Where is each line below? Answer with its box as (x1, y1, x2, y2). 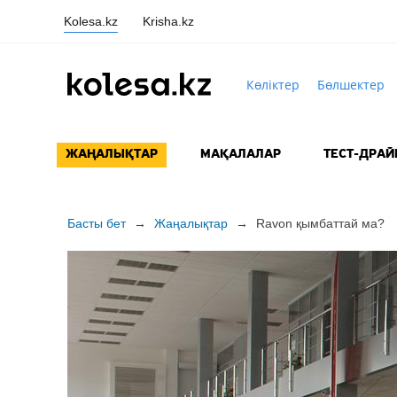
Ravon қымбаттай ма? (255, 216, 385, 231)
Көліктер (245, 75, 300, 93)
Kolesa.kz (64, 13, 118, 28)
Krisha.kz (143, 13, 194, 28)
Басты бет (66, 216, 126, 231)
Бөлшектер (316, 75, 385, 93)
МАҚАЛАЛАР (199, 148, 281, 162)
